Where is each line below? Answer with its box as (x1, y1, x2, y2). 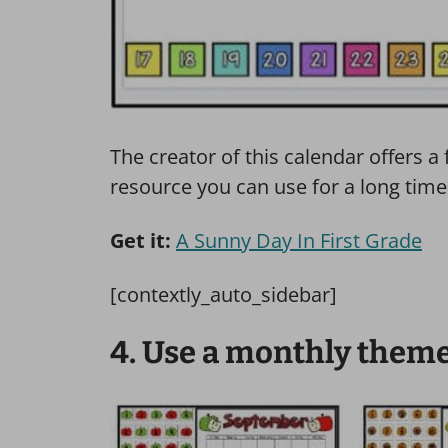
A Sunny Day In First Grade (176, 227, 422, 255)
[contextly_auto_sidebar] (110, 281, 337, 309)
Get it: (110, 227, 171, 255)
